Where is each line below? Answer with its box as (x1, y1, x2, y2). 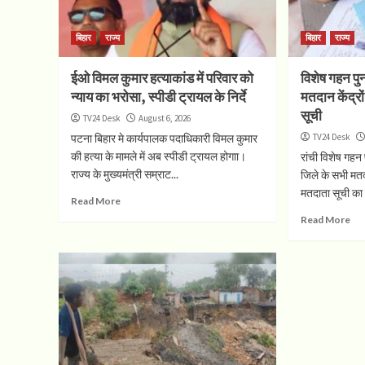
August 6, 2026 (139, 112, 191, 124)
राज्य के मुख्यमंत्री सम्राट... (71, 166, 178, 181)
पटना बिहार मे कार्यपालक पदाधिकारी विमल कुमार (71, 130, 257, 145)
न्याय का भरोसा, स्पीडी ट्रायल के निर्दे (71, 87, 246, 106)
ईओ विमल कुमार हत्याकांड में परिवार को (71, 68, 253, 87)
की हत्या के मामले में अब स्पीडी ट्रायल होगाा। (71, 148, 246, 163)
